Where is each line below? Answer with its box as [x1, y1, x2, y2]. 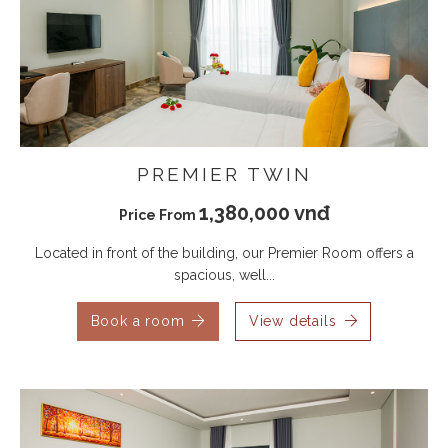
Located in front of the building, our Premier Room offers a [34, 244, 414, 261]
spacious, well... [173, 266, 275, 283]
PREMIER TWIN [136, 162, 312, 185]
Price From [118, 206, 199, 223]
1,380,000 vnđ [198, 200, 330, 225]
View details [248, 312, 337, 329]
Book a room [90, 312, 185, 329]
